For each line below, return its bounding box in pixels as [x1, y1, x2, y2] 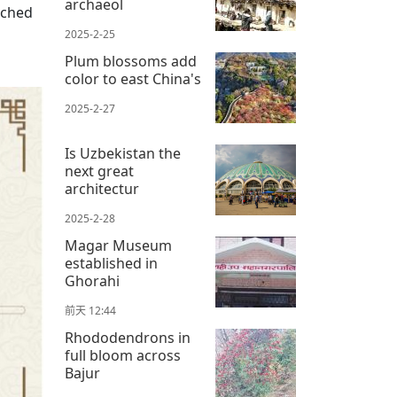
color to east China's [65, 69, 201, 90]
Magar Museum [65, 236, 172, 256]
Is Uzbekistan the [65, 144, 181, 164]
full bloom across [65, 346, 181, 366]
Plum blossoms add [65, 51, 197, 72]
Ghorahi [65, 271, 120, 292]
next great [65, 161, 134, 182]
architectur [65, 179, 139, 199]
